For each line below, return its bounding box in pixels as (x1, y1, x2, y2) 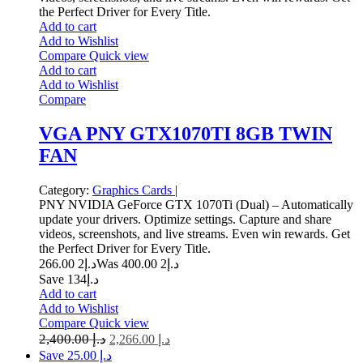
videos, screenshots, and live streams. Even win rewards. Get (39, 226, 350, 241)
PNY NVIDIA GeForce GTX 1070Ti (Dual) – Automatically (39, 197, 353, 211)
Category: (39, 182, 89, 197)
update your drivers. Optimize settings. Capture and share (39, 211, 331, 226)
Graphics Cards (92, 182, 175, 197)
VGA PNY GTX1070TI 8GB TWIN (39, 122, 332, 144)
